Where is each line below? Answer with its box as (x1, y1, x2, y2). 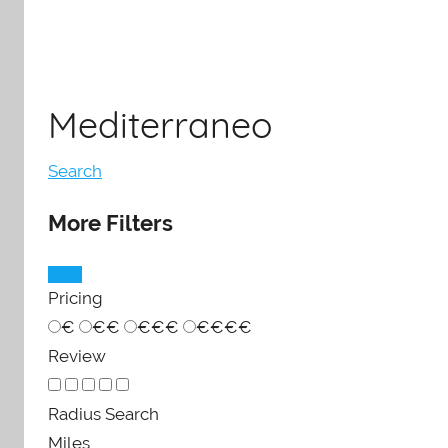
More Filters (48, 210, 173, 237)
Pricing (48, 287, 103, 308)
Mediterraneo (48, 102, 272, 147)
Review (48, 345, 106, 366)
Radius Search (48, 403, 159, 424)
